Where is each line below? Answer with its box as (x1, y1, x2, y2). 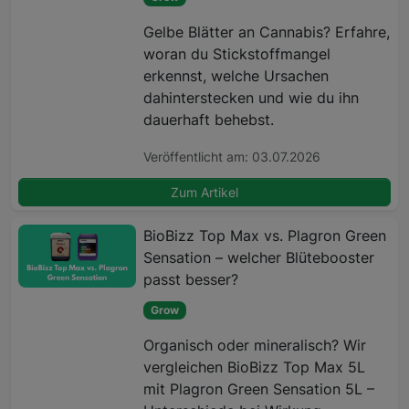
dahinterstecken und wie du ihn (143, 88, 360, 107)
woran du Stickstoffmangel (143, 44, 331, 63)
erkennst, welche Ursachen (143, 66, 330, 85)
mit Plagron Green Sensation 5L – (143, 380, 375, 399)
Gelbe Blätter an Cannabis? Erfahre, (143, 22, 391, 41)
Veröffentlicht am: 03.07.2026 (143, 148, 321, 164)
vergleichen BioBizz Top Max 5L (143, 358, 366, 377)
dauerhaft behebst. (143, 110, 275, 129)
